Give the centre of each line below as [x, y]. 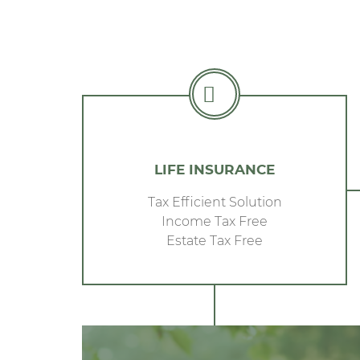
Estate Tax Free [215, 240]
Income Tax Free [215, 221]
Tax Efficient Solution [215, 201]
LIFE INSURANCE [215, 169]
